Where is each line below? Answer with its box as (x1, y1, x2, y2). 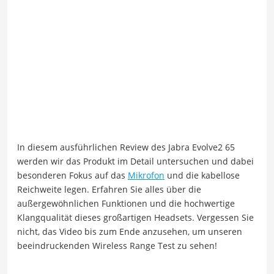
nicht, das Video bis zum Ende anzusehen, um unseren (17, 226, 242, 238)
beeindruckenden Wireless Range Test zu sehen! (17, 240, 217, 252)
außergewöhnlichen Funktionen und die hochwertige (17, 198, 235, 210)
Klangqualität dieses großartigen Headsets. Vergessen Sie (17, 212, 254, 224)
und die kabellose (165, 169, 240, 182)
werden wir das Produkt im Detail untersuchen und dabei (17, 155, 254, 168)
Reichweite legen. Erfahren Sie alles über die (17, 183, 201, 196)
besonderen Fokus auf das (17, 169, 128, 182)
